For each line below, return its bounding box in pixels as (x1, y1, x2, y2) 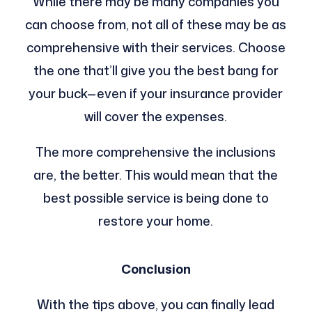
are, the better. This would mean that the (33, 165, 279, 184)
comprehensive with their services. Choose (26, 38, 286, 56)
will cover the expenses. (84, 107, 228, 125)
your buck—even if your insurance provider (29, 84, 283, 102)
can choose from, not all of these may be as (25, 15, 287, 33)
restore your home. (98, 211, 214, 230)
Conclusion (120, 259, 191, 278)
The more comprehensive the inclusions (36, 142, 276, 161)
